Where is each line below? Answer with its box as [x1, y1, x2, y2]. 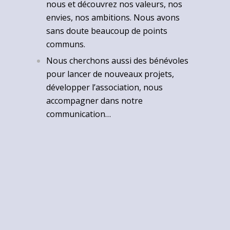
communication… [46, 108, 111, 120]
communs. [46, 38, 86, 50]
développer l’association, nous [46, 81, 163, 93]
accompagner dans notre [46, 94, 143, 106]
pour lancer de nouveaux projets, [46, 68, 175, 80]
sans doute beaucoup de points [46, 25, 168, 36]
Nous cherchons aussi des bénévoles [46, 54, 189, 66]
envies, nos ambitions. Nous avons [46, 11, 180, 23]
